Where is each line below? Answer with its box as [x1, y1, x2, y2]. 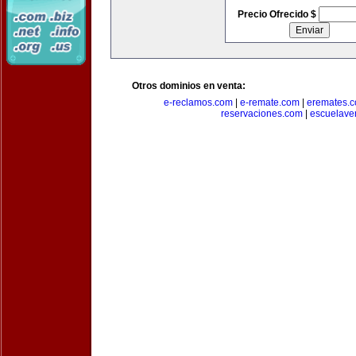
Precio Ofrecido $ [237, 9, 319, 20]
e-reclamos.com [163, 97, 233, 108]
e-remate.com [239, 97, 300, 108]
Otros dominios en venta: [132, 80, 246, 91]
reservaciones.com [220, 108, 303, 119]
